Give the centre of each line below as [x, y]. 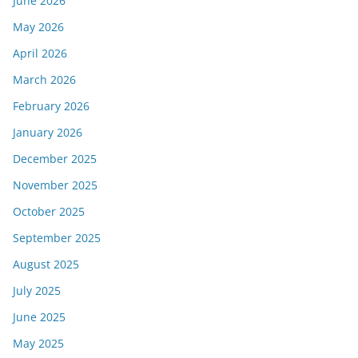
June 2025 [39, 317]
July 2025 [37, 291]
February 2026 [51, 106]
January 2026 [48, 133]
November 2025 [55, 185]
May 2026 [38, 27]
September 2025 [57, 238]
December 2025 [55, 159]
